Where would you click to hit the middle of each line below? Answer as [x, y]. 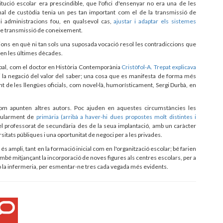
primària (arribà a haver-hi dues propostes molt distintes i [116, 116]
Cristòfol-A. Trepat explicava [159, 67]
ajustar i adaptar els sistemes [155, 21]
